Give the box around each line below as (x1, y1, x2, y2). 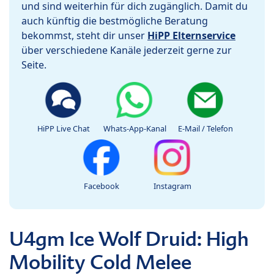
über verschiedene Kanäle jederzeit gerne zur (21, 43, 232, 57)
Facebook (84, 180, 119, 192)
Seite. (21, 58, 46, 72)
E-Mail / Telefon (178, 123, 233, 135)
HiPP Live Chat (37, 123, 90, 135)
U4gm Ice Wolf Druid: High (9, 226, 249, 252)
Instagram (154, 180, 191, 192)
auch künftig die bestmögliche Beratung (21, 14, 208, 28)
